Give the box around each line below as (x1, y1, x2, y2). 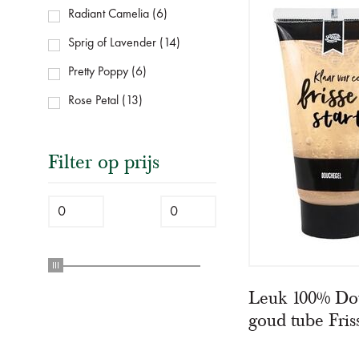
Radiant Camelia (68, 8, 149, 22)
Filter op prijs (48, 150, 159, 175)
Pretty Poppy (68, 66, 128, 79)
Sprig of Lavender (68, 37, 156, 50)
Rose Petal (68, 95, 119, 108)
